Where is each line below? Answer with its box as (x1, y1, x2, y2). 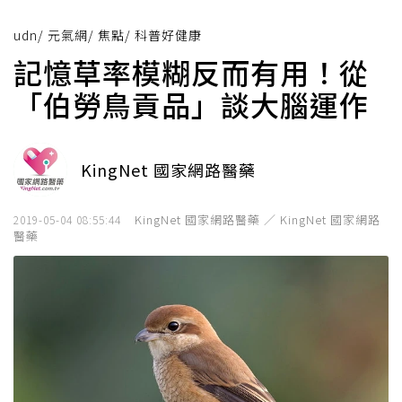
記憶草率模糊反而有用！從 (13, 51, 369, 93)
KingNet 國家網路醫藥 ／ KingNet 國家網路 (135, 211, 380, 229)
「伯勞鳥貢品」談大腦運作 (13, 83, 369, 126)
